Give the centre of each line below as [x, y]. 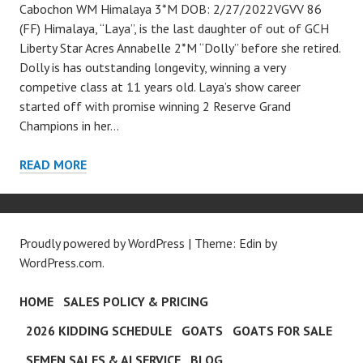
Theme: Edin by [235, 243]
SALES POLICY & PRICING [136, 301]
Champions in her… [69, 126]
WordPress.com [61, 263]
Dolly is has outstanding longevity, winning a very [152, 67]
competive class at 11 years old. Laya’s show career [160, 87]
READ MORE [53, 164]
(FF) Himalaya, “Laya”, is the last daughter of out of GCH [174, 28]
